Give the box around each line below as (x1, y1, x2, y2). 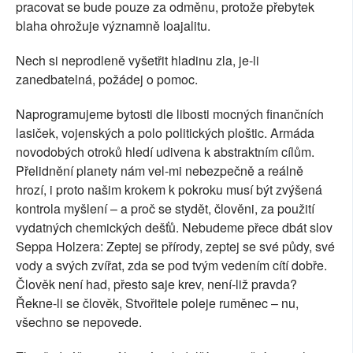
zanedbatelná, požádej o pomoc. (16, 70, 198, 89)
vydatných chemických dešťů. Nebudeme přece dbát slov (16, 218, 333, 237)
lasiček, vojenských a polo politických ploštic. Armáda (16, 124, 314, 143)
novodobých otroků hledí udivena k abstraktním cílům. (16, 143, 314, 162)
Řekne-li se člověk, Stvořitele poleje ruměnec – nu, (16, 294, 299, 313)
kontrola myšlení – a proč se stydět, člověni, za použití (16, 199, 314, 218)
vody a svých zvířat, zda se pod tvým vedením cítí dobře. (16, 256, 327, 275)
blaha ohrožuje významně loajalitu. (16, 17, 210, 35)
